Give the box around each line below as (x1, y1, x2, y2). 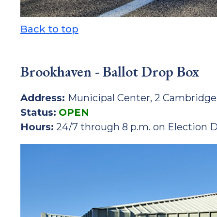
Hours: (20, 121, 54, 133)
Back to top (20, 23, 78, 35)
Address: (20, 92, 68, 104)
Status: (20, 106, 56, 118)
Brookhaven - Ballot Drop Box (20, 62, 199, 81)
